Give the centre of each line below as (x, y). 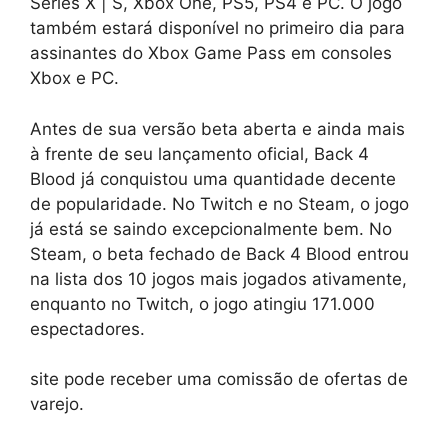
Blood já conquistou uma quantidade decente (213, 178)
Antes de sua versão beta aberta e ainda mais (217, 128)
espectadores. (87, 328)
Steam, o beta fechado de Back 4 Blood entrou (219, 253)
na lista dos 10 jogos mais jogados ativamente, (218, 278)
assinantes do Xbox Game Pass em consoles (211, 53)
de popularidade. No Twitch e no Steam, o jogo (219, 203)
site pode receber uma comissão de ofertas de (219, 379)
